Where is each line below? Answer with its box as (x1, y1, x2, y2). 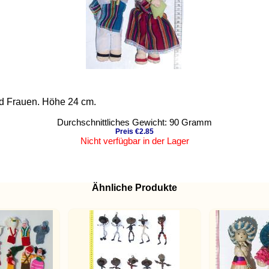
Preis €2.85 (115, 127, 154, 136)
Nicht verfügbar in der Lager (80, 136, 189, 146)
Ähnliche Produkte (92, 182, 177, 193)
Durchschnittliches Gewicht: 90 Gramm (57, 117, 212, 127)
